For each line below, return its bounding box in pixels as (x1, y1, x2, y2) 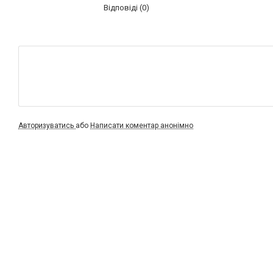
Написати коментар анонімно (90, 121, 193, 130)
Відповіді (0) (104, 2, 149, 12)
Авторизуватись (18, 121, 76, 130)
